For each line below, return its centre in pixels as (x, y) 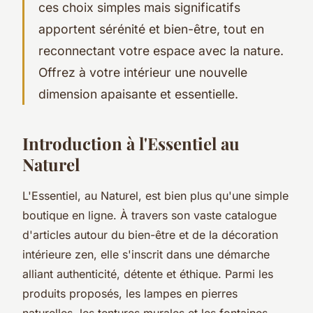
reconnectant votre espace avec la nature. (161, 50)
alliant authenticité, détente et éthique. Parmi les (148, 274)
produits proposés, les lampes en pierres (130, 293)
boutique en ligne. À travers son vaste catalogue (150, 215)
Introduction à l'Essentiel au (131, 143)
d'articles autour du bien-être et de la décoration (150, 234)
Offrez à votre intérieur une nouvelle (143, 72)
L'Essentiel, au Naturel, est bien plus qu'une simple (155, 195)
